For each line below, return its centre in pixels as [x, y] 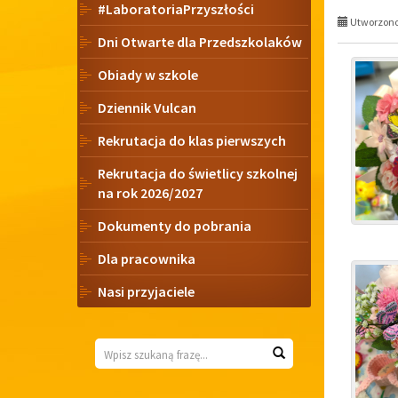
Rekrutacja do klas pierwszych [192, 140]
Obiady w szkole [148, 75]
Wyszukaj [309, 352]
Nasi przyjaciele [146, 291]
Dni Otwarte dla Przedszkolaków [200, 42]
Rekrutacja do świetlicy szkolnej [198, 173]
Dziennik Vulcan [147, 107]
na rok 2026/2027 [150, 193]
